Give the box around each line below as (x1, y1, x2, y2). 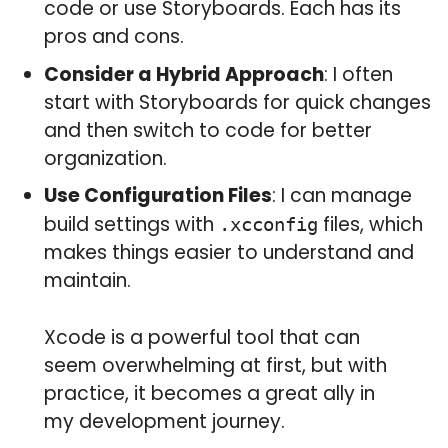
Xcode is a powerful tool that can (44, 323, 361, 351)
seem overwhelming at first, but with (44, 351, 388, 379)
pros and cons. (44, 23, 185, 51)
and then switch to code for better (44, 116, 373, 144)
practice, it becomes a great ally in (44, 379, 376, 407)
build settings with (44, 211, 220, 239)
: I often (324, 60, 394, 88)
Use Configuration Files (44, 182, 273, 210)
